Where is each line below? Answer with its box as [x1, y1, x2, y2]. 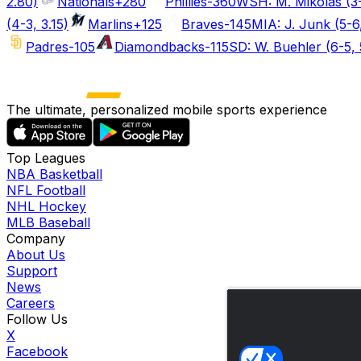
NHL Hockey [6, 197, 86, 214]
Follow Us [6, 310, 68, 327]
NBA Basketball [6, 165, 102, 182]
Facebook [6, 342, 68, 359]
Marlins [88, 15, 133, 32]
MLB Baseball [6, 214, 90, 230]
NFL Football [6, 181, 85, 198]
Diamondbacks [114, 38, 205, 55]
